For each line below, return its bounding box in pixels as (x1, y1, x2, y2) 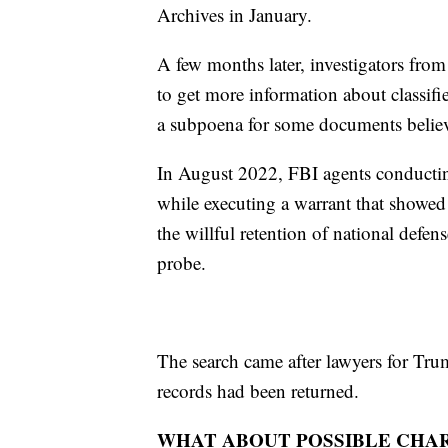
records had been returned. (157, 378, 359, 404)
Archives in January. (157, 2, 312, 28)
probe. (157, 250, 206, 276)
